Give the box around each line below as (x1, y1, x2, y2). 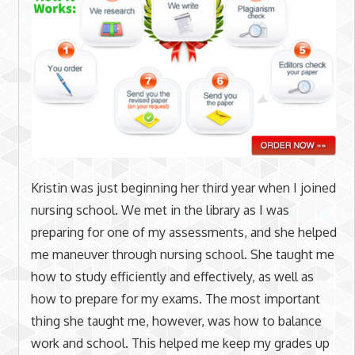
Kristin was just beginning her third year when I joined (30, 179, 336, 196)
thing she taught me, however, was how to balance (30, 312, 322, 329)
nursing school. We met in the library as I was (30, 201, 289, 218)
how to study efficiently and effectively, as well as (30, 268, 314, 284)
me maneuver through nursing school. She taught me (30, 246, 334, 262)
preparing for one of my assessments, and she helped (30, 223, 337, 240)
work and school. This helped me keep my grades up (30, 334, 330, 351)
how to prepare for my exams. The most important (30, 290, 320, 307)
